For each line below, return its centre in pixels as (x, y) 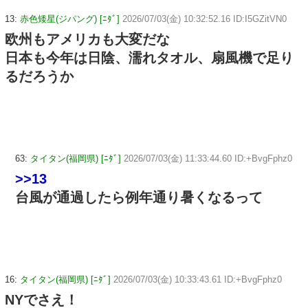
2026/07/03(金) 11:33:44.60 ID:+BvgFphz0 (208, 158)
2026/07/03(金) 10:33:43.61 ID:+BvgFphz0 (198, 279)
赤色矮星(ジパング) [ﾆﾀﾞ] (70, 19)
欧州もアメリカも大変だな (87, 39)
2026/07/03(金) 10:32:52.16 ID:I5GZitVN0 (205, 19)
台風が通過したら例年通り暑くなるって (139, 197)
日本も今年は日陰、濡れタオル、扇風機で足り (149, 57)
